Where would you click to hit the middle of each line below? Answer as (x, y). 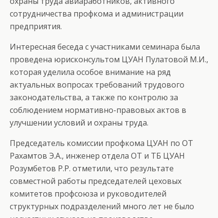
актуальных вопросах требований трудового (97, 85)
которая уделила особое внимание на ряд (90, 72)
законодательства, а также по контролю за (94, 97)
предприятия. (36, 26)
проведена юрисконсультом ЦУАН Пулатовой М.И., (109, 59)
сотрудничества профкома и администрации (97, 14)
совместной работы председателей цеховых (96, 181)
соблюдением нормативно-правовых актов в (98, 110)
